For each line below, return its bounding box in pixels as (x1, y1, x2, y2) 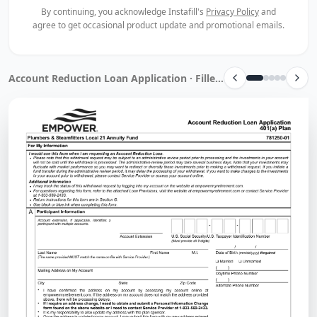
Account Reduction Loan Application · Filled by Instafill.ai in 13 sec (215, 71, 224, 85)
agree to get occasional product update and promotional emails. (33, 19, 284, 31)
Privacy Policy (206, 6, 259, 18)
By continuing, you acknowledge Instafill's (41, 6, 206, 18)
